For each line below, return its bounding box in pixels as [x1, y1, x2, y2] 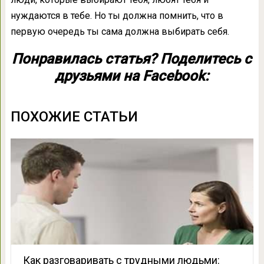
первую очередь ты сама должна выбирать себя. [10, 26, 229, 38]
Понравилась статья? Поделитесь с [12, 51, 252, 68]
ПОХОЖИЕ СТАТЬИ [10, 108, 138, 126]
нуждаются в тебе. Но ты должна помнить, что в [10, 10, 223, 22]
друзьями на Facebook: [55, 68, 209, 85]
